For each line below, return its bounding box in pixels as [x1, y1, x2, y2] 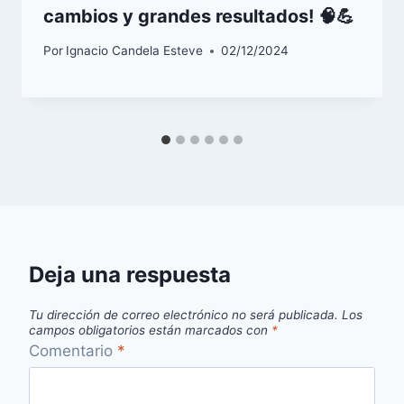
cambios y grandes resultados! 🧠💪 [43, 5, 354, 27]
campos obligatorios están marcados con [29, 322, 271, 337]
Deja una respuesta [29, 262, 231, 289]
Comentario [29, 341, 117, 360]
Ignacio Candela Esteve [66, 43, 204, 59]
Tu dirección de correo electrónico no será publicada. [29, 307, 338, 322]
